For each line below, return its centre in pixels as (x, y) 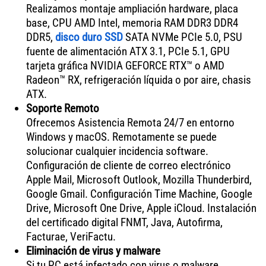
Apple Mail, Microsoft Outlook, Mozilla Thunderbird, (139, 179)
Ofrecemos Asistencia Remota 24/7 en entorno (130, 122)
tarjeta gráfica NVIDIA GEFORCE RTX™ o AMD (125, 65)
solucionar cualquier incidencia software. (117, 151)
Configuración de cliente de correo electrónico (128, 165)
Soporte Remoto (62, 108)
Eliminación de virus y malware (93, 251)
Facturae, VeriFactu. (71, 236)
